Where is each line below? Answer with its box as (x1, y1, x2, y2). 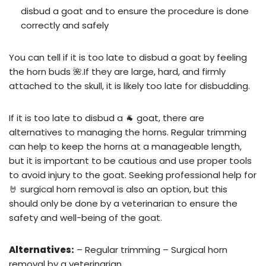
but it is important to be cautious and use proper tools (9, 154, 252, 167)
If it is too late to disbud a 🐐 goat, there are (9, 111, 204, 124)
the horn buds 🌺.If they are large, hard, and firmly (9, 65, 226, 78)
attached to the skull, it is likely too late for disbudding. (9, 79, 250, 92)
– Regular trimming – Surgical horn (74, 243, 227, 256)
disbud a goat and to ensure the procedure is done (21, 4, 249, 17)
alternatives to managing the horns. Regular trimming (9, 125, 246, 138)
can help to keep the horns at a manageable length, (9, 140, 242, 153)
